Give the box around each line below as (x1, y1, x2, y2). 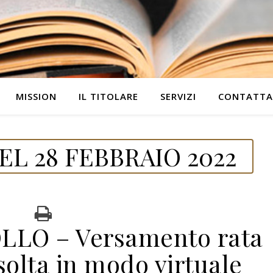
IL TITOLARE (78, 90, 138, 102)
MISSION (15, 90, 57, 102)
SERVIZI (160, 90, 196, 102)
